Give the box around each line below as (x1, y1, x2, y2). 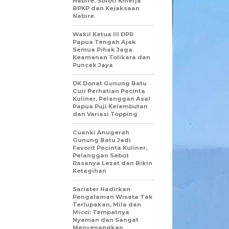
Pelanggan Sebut (73, 151, 129, 159)
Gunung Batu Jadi (73, 136, 131, 144)
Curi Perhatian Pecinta (73, 87, 145, 95)
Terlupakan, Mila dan (73, 200, 141, 208)
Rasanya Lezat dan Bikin (73, 159, 152, 167)
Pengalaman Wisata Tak (73, 193, 153, 200)
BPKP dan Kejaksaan (73, 4, 140, 12)
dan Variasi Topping (73, 110, 138, 118)
